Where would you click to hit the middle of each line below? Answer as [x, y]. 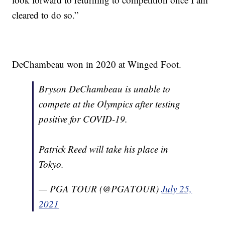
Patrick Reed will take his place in [104, 149]
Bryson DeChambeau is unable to [105, 89]
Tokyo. [51, 164]
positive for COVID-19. [83, 119]
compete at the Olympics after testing [110, 104]
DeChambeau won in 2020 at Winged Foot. [97, 64]
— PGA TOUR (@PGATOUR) [100, 189]
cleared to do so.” [45, 15]
